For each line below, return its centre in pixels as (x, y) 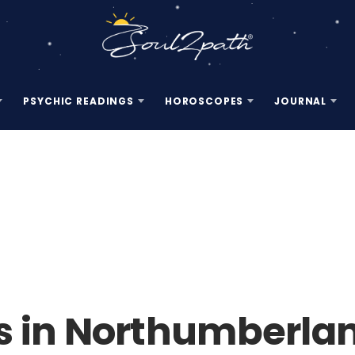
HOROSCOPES (204, 101)
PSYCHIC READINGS (78, 101)
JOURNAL (301, 101)
